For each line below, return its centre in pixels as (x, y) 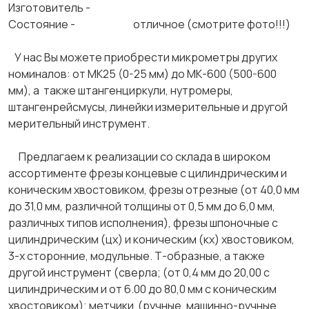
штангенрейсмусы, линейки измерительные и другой (148, 107)
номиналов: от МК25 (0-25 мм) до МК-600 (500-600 (142, 74)
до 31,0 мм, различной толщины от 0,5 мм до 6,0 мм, (142, 206)
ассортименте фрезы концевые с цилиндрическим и (148, 173)
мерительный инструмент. (80, 123)
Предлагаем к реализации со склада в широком (139, 157)
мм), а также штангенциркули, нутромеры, (121, 90)
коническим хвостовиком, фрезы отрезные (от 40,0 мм (154, 190)
